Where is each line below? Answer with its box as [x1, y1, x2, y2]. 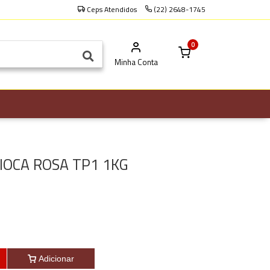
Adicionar [39, 253, 74, 263]
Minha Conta [115, 55, 158, 68]
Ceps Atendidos [87, 4, 137, 15]
